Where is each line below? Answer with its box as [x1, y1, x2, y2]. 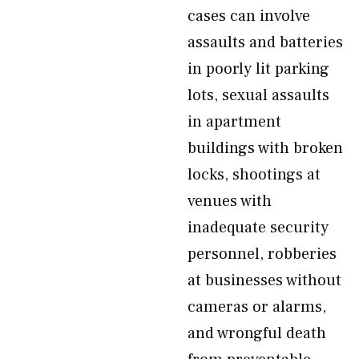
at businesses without [188, 270, 341, 291]
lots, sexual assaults [188, 85, 329, 106]
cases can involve [188, 6, 310, 26]
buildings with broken [188, 138, 343, 159]
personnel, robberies [188, 244, 337, 264]
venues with [188, 191, 272, 212]
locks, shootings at [188, 164, 321, 185]
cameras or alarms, [188, 296, 326, 317]
